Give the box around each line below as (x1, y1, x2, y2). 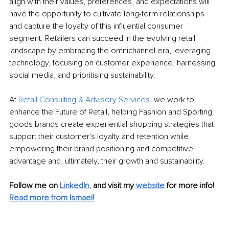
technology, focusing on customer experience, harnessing (9, 58, 217, 68)
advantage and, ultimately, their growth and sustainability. (9, 156, 205, 167)
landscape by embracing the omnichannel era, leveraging (9, 45, 213, 56)
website (136, 180, 165, 191)
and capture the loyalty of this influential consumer (9, 21, 185, 32)
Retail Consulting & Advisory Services (18, 95, 150, 105)
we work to (154, 95, 196, 105)
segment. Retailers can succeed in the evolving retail (9, 33, 197, 44)
